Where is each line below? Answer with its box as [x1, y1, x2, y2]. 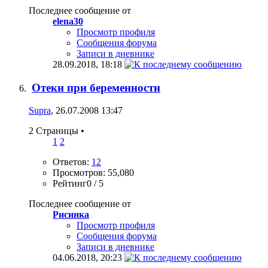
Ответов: [53, 157, 92, 167]
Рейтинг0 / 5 [53, 178, 103, 189]
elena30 [53, 16, 83, 26]
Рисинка [53, 209, 89, 220]
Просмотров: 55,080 [53, 167, 134, 178]
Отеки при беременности [32, 81, 160, 94]
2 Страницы [29, 126, 81, 136]
